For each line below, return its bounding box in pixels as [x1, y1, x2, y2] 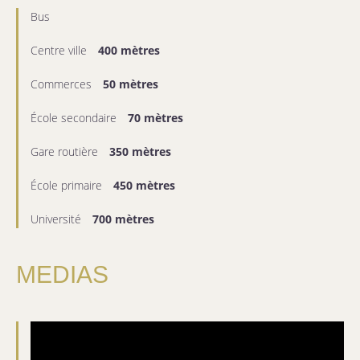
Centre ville [31, 43, 90, 59]
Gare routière [31, 144, 101, 160]
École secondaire [31, 110, 120, 126]
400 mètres [98, 43, 160, 59]
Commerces [31, 76, 95, 92]
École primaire [31, 178, 105, 194]
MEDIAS [16, 261, 108, 288]
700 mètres [92, 211, 154, 227]
